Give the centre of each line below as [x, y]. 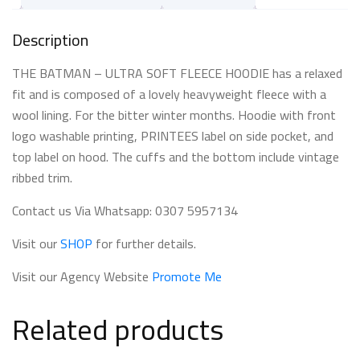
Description [50, 39]
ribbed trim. [42, 177]
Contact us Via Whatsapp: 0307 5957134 [125, 210]
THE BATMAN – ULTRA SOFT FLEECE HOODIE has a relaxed [177, 73]
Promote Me [187, 276]
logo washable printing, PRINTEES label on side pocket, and [173, 135]
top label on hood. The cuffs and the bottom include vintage [176, 156]
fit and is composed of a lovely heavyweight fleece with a [169, 94]
